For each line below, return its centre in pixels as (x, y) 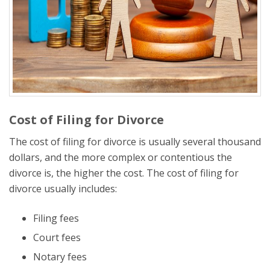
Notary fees (60, 256)
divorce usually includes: (63, 188)
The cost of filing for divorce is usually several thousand (135, 141)
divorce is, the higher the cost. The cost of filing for (124, 173)
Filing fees (56, 218)
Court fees (57, 237)
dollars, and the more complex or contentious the (121, 157)
